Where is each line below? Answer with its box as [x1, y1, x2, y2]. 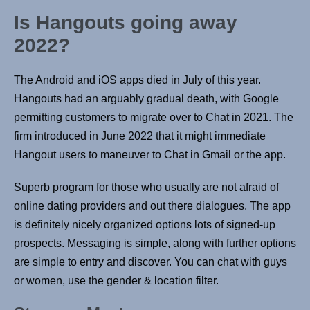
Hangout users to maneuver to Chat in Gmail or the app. [14, 149, 286, 161]
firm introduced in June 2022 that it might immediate [14, 130, 266, 143]
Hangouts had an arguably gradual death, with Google [14, 93, 279, 105]
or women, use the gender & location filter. [14, 275, 219, 287]
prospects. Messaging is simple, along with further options [14, 237, 296, 250]
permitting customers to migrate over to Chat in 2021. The [14, 111, 293, 124]
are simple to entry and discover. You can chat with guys [14, 256, 287, 268]
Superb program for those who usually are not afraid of [14, 181, 279, 194]
